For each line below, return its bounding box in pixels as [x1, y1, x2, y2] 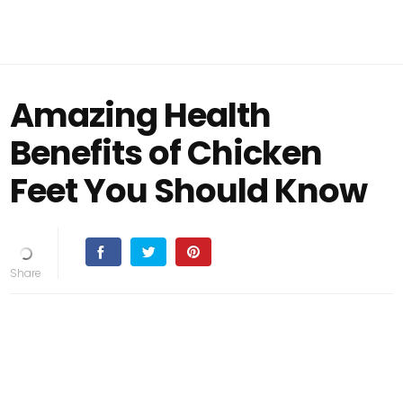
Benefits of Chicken [10, 130, 323, 176]
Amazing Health [10, 92, 272, 139]
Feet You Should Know [10, 167, 368, 214]
